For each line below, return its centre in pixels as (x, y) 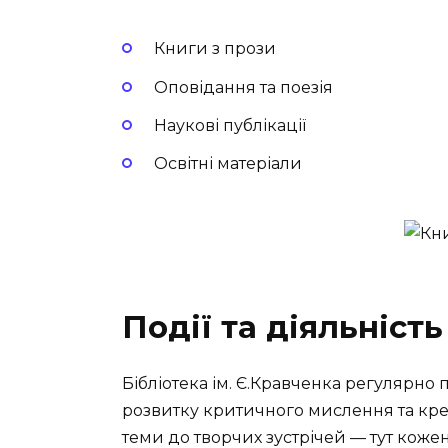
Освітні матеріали (228, 164)
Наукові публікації (230, 125)
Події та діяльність (282, 327)
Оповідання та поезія (243, 87)
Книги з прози (215, 49)
